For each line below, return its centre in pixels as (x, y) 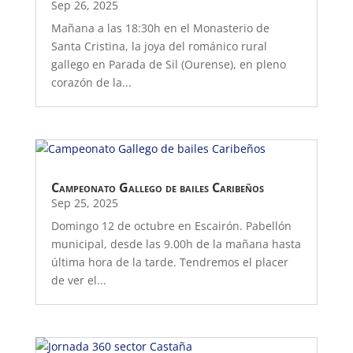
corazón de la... (91, 82)
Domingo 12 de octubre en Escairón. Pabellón (171, 225)
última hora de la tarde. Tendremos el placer (169, 262)
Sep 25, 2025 (84, 203)
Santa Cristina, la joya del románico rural (159, 46)
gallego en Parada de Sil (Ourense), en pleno (168, 64)
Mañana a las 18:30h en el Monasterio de (160, 28)
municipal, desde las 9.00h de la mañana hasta (176, 243)
